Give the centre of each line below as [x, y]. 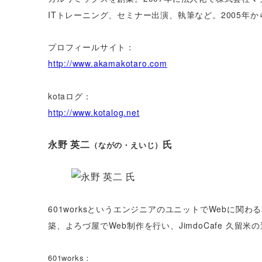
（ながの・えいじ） [127, 144]
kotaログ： [70, 96]
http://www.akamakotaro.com [108, 63]
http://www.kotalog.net [94, 112]
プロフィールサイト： [91, 47]
